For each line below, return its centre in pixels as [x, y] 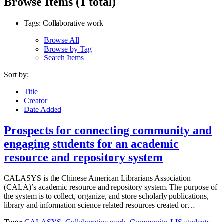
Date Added [43, 109]
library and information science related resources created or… [100, 205]
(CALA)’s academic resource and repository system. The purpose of [111, 187]
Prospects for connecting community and [108, 130]
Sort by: [16, 74]
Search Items [64, 57]
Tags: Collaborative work [63, 23]
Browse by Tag [68, 49]
